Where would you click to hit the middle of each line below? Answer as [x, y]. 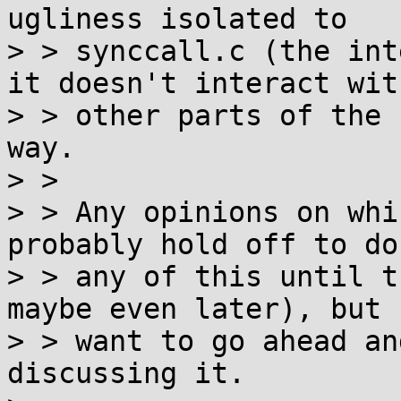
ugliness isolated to [177, 19]
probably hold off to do [203, 244]
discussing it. [126, 373]
